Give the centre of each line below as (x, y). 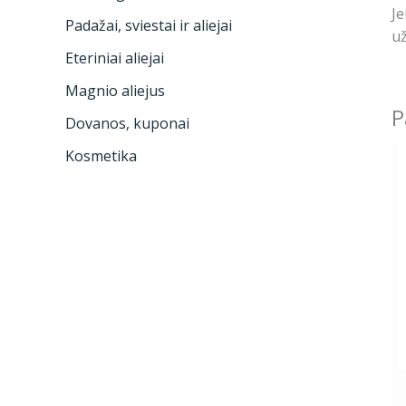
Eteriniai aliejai (115, 58)
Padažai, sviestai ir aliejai (149, 26)
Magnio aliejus (115, 91)
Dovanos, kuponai (127, 124)
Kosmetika (101, 156)
